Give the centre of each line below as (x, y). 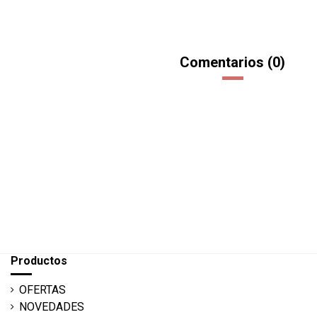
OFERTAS (42, 290)
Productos (39, 261)
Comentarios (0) (232, 63)
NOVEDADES (52, 307)
